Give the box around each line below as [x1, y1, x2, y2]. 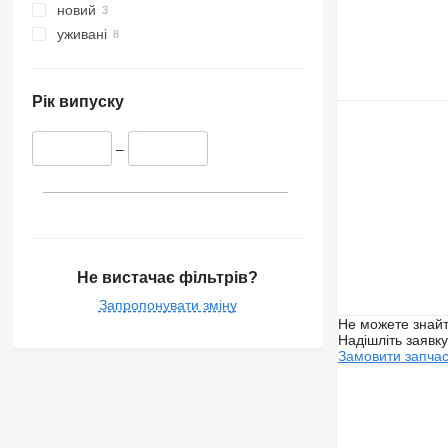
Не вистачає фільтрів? [77, 268, 259, 286]
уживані [56, 26, 107, 43]
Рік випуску [31, 93, 124, 111]
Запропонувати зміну [98, 296, 237, 313]
